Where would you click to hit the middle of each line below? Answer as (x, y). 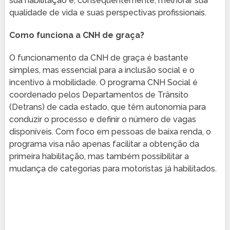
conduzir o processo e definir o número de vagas (102, 119)
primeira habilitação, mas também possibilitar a (99, 156)
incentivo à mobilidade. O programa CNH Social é (103, 82)
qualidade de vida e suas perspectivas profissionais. (108, 12)
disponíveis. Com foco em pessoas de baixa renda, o (110, 131)
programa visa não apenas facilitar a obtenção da (104, 144)
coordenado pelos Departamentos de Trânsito (99, 94)
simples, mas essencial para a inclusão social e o (102, 70)
